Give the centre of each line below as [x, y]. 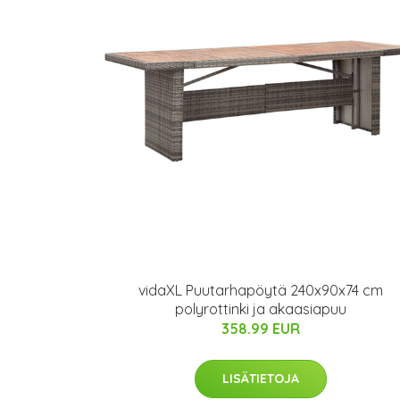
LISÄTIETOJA [261, 379]
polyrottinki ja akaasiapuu [261, 309]
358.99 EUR [261, 329]
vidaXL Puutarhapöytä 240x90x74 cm [261, 291]
